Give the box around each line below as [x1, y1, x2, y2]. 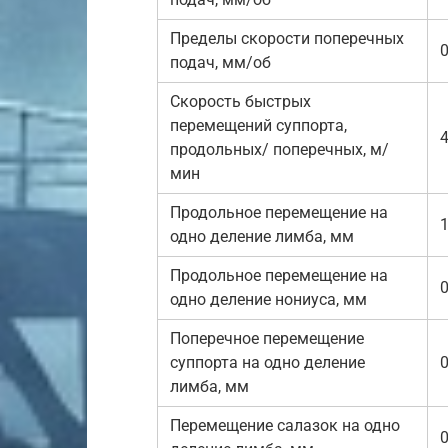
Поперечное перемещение [170, 329, 364, 348]
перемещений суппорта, [170, 116, 347, 135]
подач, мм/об [170, 53, 271, 72]
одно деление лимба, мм [170, 227, 354, 246]
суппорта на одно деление [170, 353, 365, 372]
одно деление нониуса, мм [170, 290, 367, 309]
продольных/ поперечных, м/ [170, 140, 389, 159]
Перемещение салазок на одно [170, 416, 400, 435]
